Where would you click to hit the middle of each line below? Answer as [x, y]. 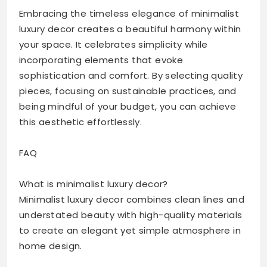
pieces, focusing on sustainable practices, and [128, 91]
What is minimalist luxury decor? [94, 184]
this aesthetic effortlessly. [81, 122]
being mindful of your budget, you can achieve [128, 107]
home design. [51, 246]
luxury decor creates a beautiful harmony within [130, 29]
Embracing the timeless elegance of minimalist [129, 14]
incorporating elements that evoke [101, 60]
